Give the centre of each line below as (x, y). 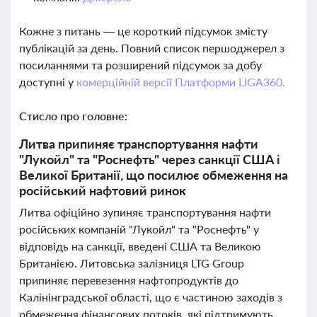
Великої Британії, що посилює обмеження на (154, 175)
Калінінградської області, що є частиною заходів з (151, 297)
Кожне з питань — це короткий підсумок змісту (143, 31)
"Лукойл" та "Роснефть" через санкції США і (150, 159)
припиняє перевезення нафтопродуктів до (129, 280)
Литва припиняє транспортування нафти (139, 144)
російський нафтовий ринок (103, 190)
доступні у (48, 82)
